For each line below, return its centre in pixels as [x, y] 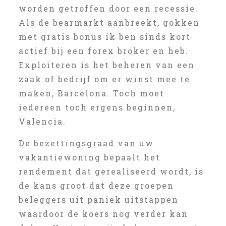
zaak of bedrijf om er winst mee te [104, 79]
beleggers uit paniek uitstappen [98, 200]
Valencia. [42, 121]
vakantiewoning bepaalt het [89, 157]
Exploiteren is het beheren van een [106, 65]
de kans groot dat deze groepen [96, 185]
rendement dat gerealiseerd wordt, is [111, 171]
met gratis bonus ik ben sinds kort [104, 37]
